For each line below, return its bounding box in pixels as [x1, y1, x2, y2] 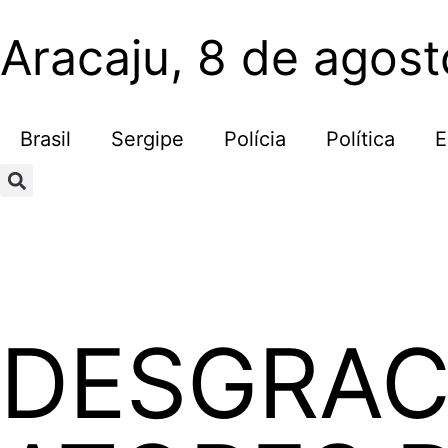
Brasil [20, 127, 71, 151]
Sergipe [111, 127, 184, 151]
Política [326, 127, 395, 151]
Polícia [224, 127, 286, 151]
